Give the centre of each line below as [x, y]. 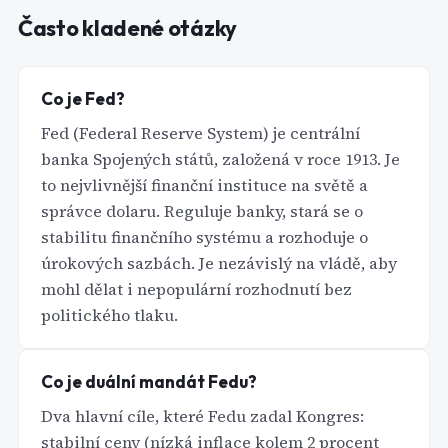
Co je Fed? [83, 98]
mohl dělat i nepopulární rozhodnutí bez [196, 289]
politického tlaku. [109, 315]
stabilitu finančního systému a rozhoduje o [204, 237]
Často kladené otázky [127, 28]
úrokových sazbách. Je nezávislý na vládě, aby [219, 263]
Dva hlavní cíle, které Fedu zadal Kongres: [202, 416]
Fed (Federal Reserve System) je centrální [200, 133]
